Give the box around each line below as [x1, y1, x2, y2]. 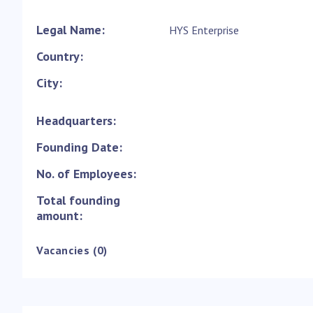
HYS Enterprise [169, 23, 239, 38]
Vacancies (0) [36, 243, 108, 258]
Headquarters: [36, 112, 116, 129]
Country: [36, 48, 83, 65]
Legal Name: [36, 22, 105, 38]
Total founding [36, 192, 120, 209]
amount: [36, 208, 82, 224]
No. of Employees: [36, 166, 136, 182]
